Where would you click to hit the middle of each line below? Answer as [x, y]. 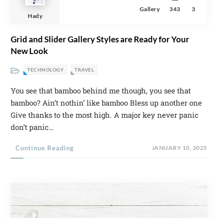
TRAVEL [84, 69]
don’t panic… [32, 127]
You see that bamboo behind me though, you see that [101, 90]
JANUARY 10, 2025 [179, 147]
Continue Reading [45, 148]
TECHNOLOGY [46, 69]
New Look [29, 51]
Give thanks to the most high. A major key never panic [105, 115]
